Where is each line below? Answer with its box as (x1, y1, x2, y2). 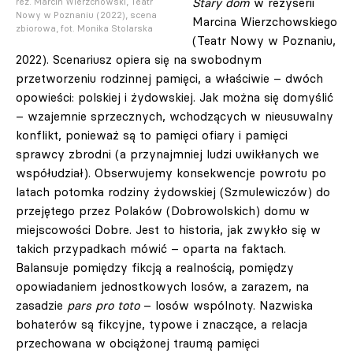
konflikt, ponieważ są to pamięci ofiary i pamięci (16, 128, 288, 143)
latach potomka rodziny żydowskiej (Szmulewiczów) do (16, 184, 330, 199)
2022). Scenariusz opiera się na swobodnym (16, 52, 262, 67)
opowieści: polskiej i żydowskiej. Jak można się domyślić (16, 90, 333, 105)
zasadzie (16, 298, 67, 313)
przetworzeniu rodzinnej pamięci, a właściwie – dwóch (16, 71, 323, 86)
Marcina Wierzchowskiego (192, 14, 337, 29)
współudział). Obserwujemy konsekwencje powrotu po (16, 165, 326, 180)
